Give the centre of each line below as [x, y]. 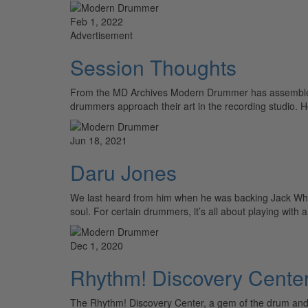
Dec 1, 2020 [97, 245]
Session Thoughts [153, 67]
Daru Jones [123, 172]
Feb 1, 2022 [97, 21]
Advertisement [101, 35]
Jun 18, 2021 [99, 140]
